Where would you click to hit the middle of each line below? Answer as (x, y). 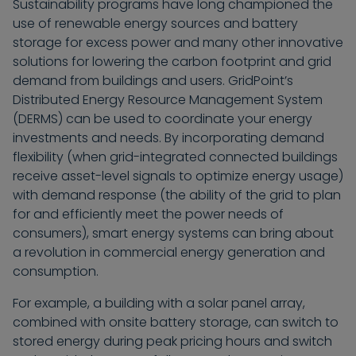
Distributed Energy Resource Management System (168, 100)
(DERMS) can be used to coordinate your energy (163, 119)
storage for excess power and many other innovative (178, 43)
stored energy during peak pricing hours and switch (172, 342)
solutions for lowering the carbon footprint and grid (172, 62)
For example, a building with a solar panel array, (159, 304)
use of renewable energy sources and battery (155, 24)
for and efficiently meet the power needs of (148, 215)
